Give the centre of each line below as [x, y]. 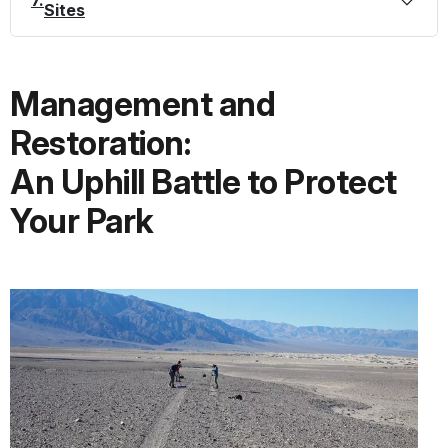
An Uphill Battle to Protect [203, 181]
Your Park [82, 220]
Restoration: [100, 142]
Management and [142, 103]
